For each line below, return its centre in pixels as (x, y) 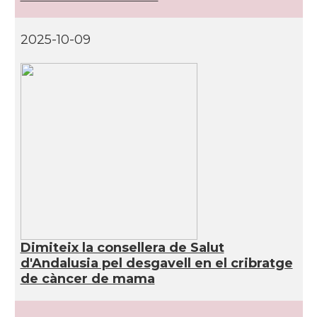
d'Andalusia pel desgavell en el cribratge (156, 263)
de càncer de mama (87, 279)
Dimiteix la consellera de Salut (122, 248)
